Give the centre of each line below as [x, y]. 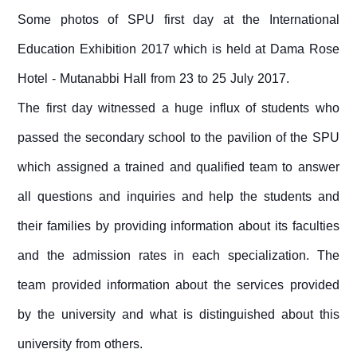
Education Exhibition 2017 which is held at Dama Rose [178, 49]
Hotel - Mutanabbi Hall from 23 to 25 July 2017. [154, 79]
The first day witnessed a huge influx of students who [178, 108]
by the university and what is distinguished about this [178, 315]
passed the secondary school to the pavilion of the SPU [178, 138]
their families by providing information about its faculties [178, 226]
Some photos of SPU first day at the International [178, 20]
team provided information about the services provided [178, 285]
